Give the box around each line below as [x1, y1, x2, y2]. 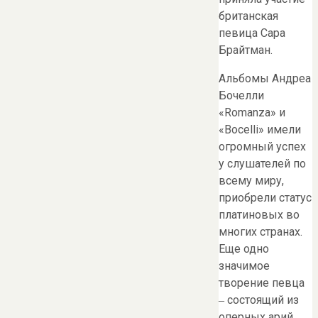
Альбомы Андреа [219, 71, 311, 85]
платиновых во [219, 207, 300, 221]
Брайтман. [219, 43, 273, 57]
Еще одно [219, 241, 269, 256]
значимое [219, 258, 270, 273]
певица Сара [219, 26, 285, 40]
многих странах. [219, 224, 302, 238]
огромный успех [219, 139, 306, 153]
